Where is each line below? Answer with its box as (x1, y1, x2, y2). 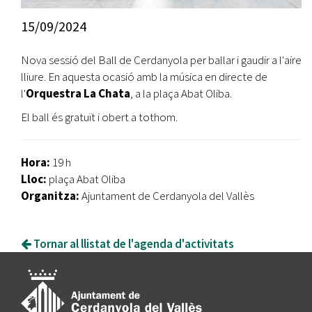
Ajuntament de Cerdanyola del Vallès (79, 188, 254, 204)
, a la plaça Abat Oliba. (130, 86, 232, 102)
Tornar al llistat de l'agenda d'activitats (31, 236, 234, 252)
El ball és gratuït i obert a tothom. (21, 109, 178, 125)
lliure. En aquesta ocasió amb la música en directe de (21, 69, 267, 85)
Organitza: (21, 188, 79, 204)
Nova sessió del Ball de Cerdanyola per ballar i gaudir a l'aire (21, 52, 302, 68)
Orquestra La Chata (26, 86, 130, 102)
